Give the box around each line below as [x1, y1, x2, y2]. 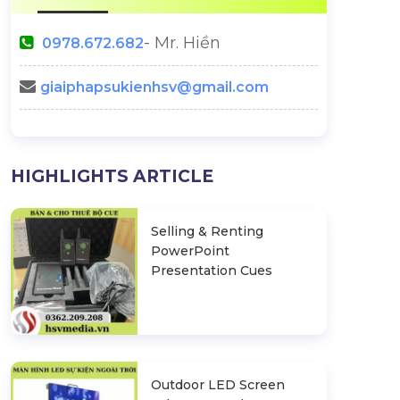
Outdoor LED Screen [150, 376, 285, 393]
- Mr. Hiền [144, 33, 221, 53]
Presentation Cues [150, 262, 272, 279]
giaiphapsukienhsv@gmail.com [40, 79, 269, 96]
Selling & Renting [150, 223, 263, 239]
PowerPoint [150, 243, 229, 259]
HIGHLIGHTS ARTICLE [11, 166, 213, 187]
